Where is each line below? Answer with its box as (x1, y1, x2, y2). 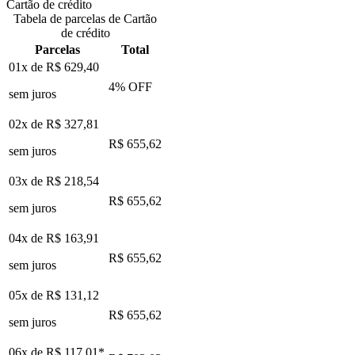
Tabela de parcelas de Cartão (13, 11, 157, 25)
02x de (9, 116, 46, 131)
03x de (9, 174, 46, 188)
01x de (9, 59, 46, 74)
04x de (9, 231, 46, 245)
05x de (9, 288, 46, 302)
